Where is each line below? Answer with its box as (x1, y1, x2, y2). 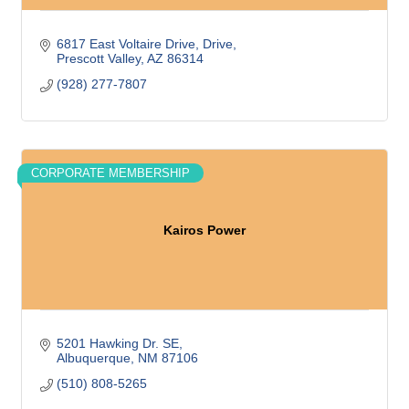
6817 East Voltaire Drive (56, 37, 195, 51)
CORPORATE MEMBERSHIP (31, 166, 190, 180)
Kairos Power (163, 222, 246, 237)
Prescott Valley (56, 51, 141, 66)
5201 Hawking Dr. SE (56, 336, 179, 351)
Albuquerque (56, 351, 131, 365)
